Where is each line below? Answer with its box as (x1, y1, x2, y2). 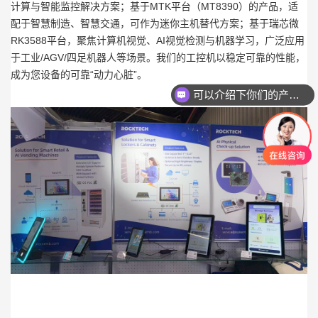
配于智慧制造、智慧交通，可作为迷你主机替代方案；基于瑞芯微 (11, 17, 299, 29)
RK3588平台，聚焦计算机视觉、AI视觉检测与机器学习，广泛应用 (11, 34, 305, 46)
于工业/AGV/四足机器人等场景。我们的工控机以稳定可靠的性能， (11, 51, 305, 63)
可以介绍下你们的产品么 (288, 88, 300, 101)
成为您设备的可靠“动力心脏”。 (11, 68, 147, 80)
